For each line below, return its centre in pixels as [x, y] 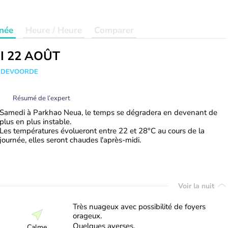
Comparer [114, 30]
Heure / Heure [54, 30]
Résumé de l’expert [41, 98]
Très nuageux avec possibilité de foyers [139, 207]
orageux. [87, 216]
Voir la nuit [197, 186]
